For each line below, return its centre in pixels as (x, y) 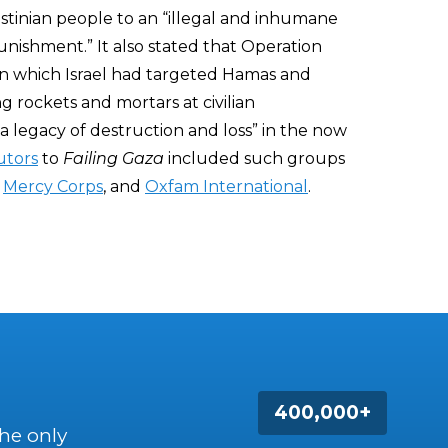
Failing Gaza (113, 158)
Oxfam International (226, 186)
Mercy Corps (53, 186)
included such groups (254, 158)
